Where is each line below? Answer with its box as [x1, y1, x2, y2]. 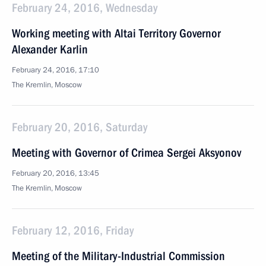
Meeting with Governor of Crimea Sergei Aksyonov [12, 145, 241, 160]
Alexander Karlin [12, 42, 88, 56]
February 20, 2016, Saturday [12, 120, 147, 134]
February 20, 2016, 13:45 [12, 168, 99, 179]
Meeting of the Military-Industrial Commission [12, 249, 225, 263]
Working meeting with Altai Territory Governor [12, 26, 221, 40]
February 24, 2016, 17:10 [12, 65, 99, 75]
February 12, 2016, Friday [12, 223, 134, 237]
